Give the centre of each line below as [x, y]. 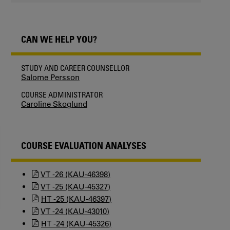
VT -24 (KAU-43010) [75, 211]
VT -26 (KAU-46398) [75, 174]
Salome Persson [50, 77]
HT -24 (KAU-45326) [76, 224]
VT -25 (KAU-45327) [75, 187]
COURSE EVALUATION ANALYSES [84, 145]
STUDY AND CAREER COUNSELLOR [75, 68]
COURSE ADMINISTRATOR [62, 94]
